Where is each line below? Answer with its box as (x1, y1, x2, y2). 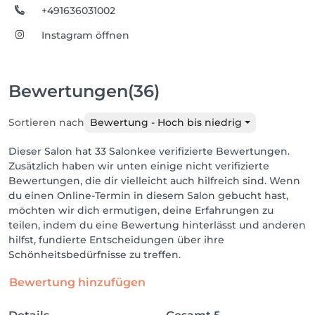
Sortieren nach (8, 116, 84, 129)
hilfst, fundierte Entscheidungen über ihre (8, 233, 224, 246)
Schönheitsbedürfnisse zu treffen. (8, 248, 181, 261)
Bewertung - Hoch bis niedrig (90, 116, 242, 129)
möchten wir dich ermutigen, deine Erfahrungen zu (8, 204, 274, 217)
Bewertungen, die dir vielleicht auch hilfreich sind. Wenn (8, 174, 300, 187)
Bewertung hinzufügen (9, 276, 146, 289)
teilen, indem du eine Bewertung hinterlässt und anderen (8, 219, 306, 231)
